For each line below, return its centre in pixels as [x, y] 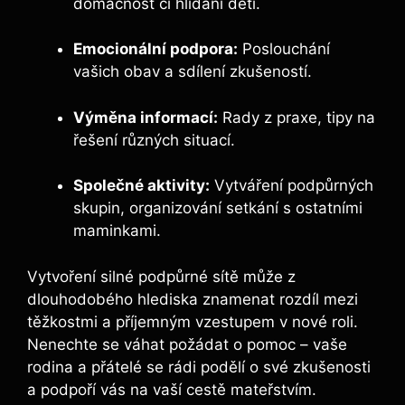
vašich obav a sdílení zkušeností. [193, 72]
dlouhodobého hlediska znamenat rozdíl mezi [193, 299]
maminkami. [117, 231]
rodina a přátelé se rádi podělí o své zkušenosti [199, 367]
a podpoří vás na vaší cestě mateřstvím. [172, 389]
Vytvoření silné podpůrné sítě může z [161, 276]
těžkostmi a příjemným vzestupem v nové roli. [193, 321]
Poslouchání [284, 49]
